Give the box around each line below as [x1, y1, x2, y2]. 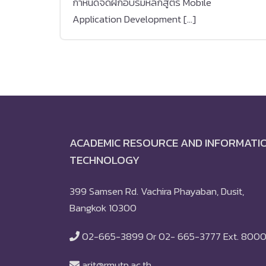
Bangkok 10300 [69, 200, 137, 216]
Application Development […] [72, 11, 196, 27]
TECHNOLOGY [69, 151, 140, 169]
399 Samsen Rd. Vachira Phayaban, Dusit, [69, 183, 244, 199]
